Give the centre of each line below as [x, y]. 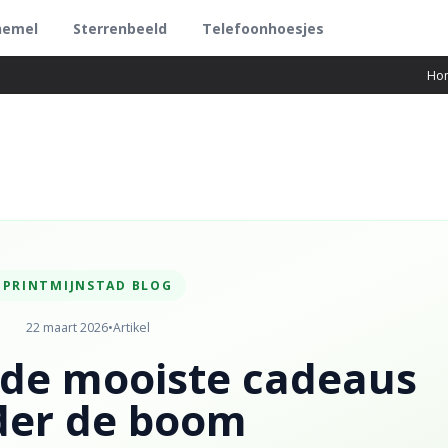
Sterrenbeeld [120, 29]
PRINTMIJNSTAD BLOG [87, 285]
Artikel [131, 327]
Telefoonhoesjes [263, 29]
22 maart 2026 [66, 327]
